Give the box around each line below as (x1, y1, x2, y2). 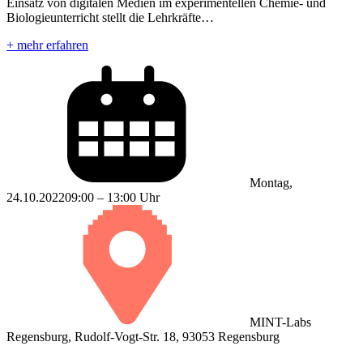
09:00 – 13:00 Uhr (65, 190, 160, 205)
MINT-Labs (250, 315, 311, 330)
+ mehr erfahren (6, 38, 88, 53)
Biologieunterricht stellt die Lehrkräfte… (6, 11, 214, 25)
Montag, (250, 176, 293, 190)
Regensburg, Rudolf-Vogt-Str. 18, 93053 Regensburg (6, 330, 280, 344)
